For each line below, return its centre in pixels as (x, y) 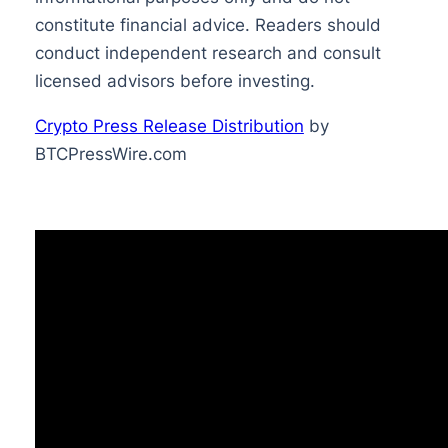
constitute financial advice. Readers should (207, 24)
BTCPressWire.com (110, 153)
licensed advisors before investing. (174, 80)
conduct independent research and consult (207, 52)
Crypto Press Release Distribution (169, 125)
